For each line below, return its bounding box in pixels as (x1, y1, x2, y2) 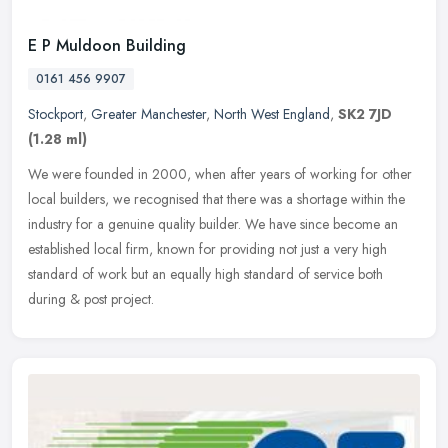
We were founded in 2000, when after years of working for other (28, 163, 412, 184)
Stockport (28, 103, 83, 124)
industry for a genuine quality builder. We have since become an (28, 213, 398, 234)
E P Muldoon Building (28, 33, 186, 57)
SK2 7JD (338, 103, 392, 124)
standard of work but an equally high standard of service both (28, 263, 383, 284)
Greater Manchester (91, 103, 206, 124)
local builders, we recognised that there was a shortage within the (28, 188, 405, 209)
